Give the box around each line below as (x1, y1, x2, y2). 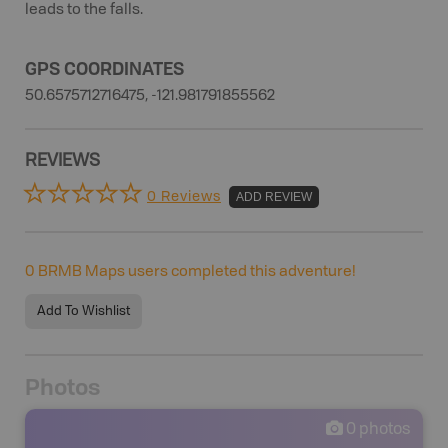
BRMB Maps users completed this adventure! (35, 265, 356, 280)
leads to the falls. (25, 3, 143, 18)
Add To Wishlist (37, 305, 130, 318)
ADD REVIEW (236, 189, 312, 204)
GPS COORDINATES (25, 56, 184, 80)
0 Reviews (147, 189, 221, 204)
